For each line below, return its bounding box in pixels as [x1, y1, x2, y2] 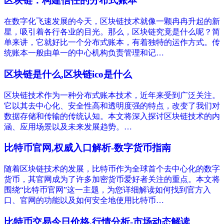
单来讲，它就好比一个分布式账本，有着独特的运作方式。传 [4, 38, 220, 47]
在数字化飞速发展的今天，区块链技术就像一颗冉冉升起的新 [4, 17, 220, 26]
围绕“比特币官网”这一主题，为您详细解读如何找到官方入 [4, 185, 211, 194]
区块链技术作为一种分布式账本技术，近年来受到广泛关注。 [4, 90, 220, 99]
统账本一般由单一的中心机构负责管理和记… [4, 48, 164, 57]
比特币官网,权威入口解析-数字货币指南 [4, 142, 171, 153]
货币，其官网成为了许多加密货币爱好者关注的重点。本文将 [4, 175, 220, 183]
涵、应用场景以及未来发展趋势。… [4, 122, 132, 131]
